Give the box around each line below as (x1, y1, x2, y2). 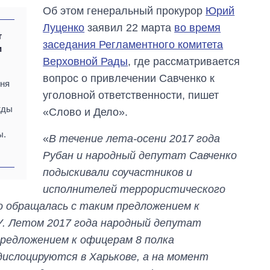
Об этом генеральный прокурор (43, 4, 206, 17)
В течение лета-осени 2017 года (49, 132, 221, 145)
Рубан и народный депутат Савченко (43, 149, 237, 162)
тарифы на (177, 251, 226, 262)
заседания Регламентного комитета (43, 38, 224, 51)
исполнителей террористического (43, 183, 226, 195)
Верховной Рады (43, 55, 128, 67)
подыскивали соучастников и (43, 166, 193, 178)
